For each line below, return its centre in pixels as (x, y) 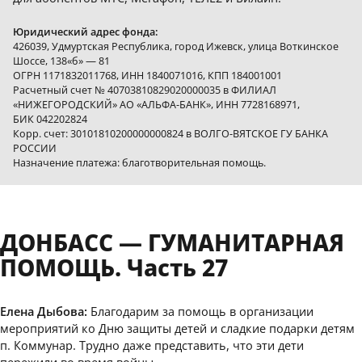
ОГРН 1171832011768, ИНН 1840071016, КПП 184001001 (147, 75)
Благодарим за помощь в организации (202, 311)
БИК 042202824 (50, 118)
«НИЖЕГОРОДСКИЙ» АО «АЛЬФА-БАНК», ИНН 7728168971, (156, 104)
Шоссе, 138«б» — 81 (61, 60)
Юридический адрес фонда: (86, 31)
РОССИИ (35, 147)
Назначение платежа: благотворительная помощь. (139, 162)
